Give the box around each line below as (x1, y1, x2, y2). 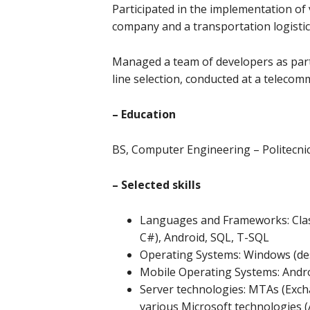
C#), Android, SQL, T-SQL (140, 230, 269, 245)
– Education (112, 107, 176, 122)
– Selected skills (112, 177, 201, 192)
